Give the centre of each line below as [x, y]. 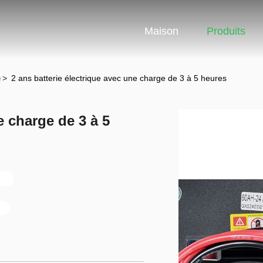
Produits [226, 31]
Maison [161, 31]
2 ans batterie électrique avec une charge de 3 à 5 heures [119, 78]
